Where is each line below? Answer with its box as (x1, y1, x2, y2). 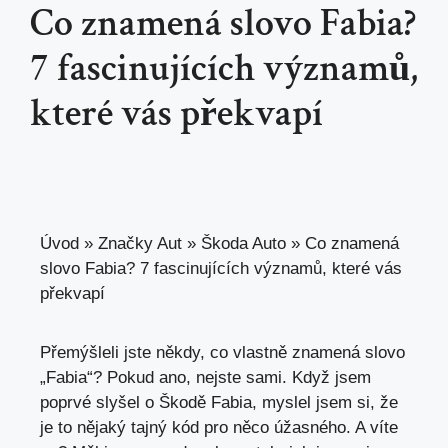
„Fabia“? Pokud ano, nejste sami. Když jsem (40, 368, 371, 388)
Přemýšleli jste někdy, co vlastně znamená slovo (40, 343, 405, 363)
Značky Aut (98, 234, 182, 254)
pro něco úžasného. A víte (199, 418, 398, 438)
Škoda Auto (201, 234, 286, 254)
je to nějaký (40, 418, 131, 438)
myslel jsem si (262, 393, 370, 413)
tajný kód (131, 418, 199, 438)
